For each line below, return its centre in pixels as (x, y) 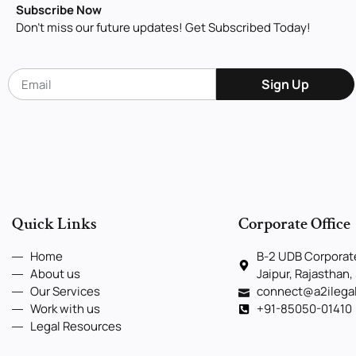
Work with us (65, 309)
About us (55, 274)
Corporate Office (294, 224)
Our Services (65, 292)
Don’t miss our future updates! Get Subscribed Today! (163, 28)
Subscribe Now (59, 10)
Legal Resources (75, 327)
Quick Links (54, 224)
